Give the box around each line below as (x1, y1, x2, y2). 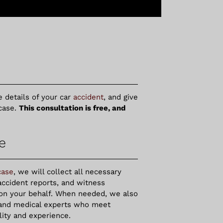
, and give (103, 93, 138, 102)
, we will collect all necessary (13, 167, 121, 176)
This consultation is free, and (18, 104, 125, 112)
